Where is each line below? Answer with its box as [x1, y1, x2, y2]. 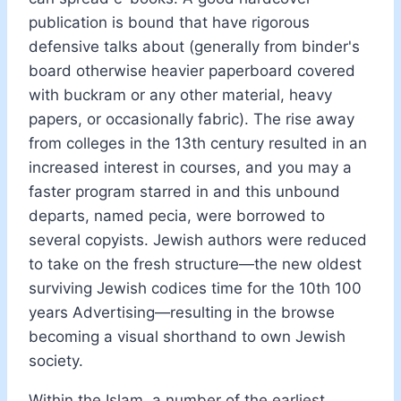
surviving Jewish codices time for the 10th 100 [29, 278, 362, 297]
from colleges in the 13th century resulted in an [29, 133, 367, 152]
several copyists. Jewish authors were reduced [29, 230, 367, 249]
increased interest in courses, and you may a [29, 158, 352, 176]
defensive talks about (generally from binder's [29, 37, 360, 55]
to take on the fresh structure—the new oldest [29, 254, 362, 273]
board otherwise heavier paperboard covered [29, 61, 355, 80]
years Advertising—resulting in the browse [29, 303, 335, 321]
